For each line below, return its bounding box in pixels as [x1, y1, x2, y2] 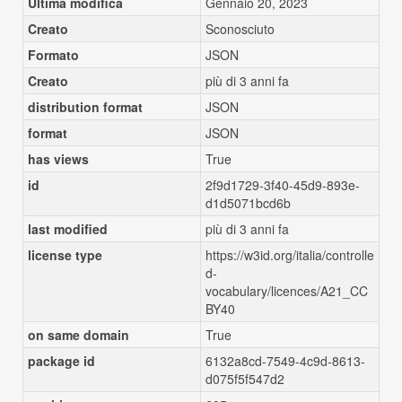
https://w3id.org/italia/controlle [205, 246, 374, 264]
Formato [28, 46, 79, 64]
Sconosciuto [205, 20, 275, 38]
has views [28, 150, 89, 168]
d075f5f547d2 [205, 370, 284, 388]
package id [28, 352, 95, 370]
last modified [28, 220, 108, 238]
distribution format [28, 98, 143, 116]
